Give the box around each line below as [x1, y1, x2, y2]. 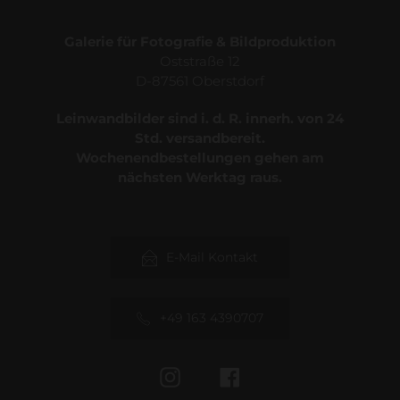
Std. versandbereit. [134, 129, 265, 146]
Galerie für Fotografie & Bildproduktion [63, 33, 336, 51]
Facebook [238, 366, 310, 384]
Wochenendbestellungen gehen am [75, 148, 324, 166]
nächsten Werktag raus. [117, 168, 282, 186]
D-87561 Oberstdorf [135, 72, 264, 90]
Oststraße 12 [159, 53, 240, 71]
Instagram [179, 366, 253, 384]
